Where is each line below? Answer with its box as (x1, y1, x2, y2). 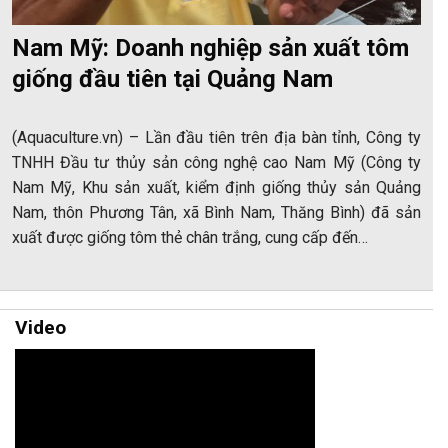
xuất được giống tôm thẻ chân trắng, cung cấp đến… (12, 227, 368, 247)
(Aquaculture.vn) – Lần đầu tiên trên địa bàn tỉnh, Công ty (12, 127, 421, 147)
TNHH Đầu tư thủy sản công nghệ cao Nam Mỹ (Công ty (12, 152, 421, 172)
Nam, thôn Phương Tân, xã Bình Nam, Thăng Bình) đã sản (12, 202, 421, 222)
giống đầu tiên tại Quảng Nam (12, 64, 333, 93)
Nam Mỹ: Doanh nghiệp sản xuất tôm (12, 33, 409, 62)
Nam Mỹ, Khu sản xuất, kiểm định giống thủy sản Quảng (12, 177, 421, 197)
